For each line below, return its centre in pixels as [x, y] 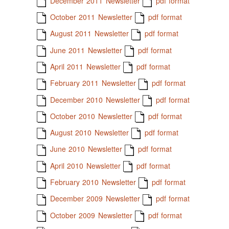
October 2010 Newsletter [90, 116]
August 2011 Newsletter [88, 33]
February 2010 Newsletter [91, 182]
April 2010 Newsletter [84, 165]
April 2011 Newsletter [84, 66]
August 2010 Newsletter [88, 133]
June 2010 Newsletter [85, 149]
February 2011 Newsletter [91, 83]
